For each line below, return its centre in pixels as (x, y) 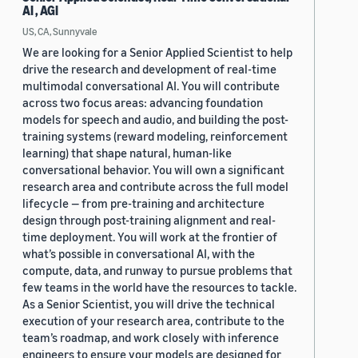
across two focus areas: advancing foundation (143, 103)
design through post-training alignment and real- (149, 220)
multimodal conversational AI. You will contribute (151, 86)
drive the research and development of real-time (149, 69)
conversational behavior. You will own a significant (153, 170)
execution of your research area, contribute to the (153, 321)
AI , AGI (40, 11)
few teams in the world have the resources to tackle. (159, 287)
